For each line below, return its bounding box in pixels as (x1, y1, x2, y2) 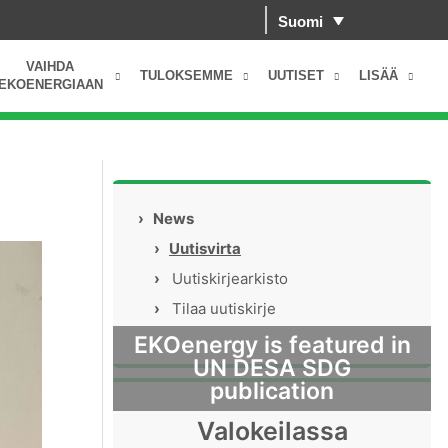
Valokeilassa (196, 416, 348, 446)
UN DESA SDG (193, 354, 351, 382)
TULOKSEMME (140, 69, 233, 83)
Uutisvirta (169, 239, 242, 258)
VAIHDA (26, 60, 74, 74)
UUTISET (268, 69, 324, 83)
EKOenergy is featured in (133, 331, 411, 359)
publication (210, 377, 334, 405)
